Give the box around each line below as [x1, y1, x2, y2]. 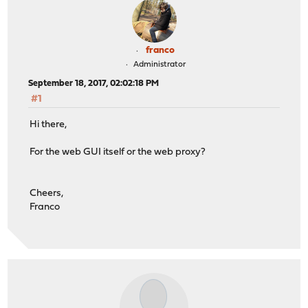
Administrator [133, 60, 186, 69]
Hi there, [30, 119, 67, 130]
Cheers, [30, 188, 64, 199]
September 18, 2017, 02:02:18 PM [28, 79, 159, 89]
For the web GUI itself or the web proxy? [30, 146, 206, 157]
